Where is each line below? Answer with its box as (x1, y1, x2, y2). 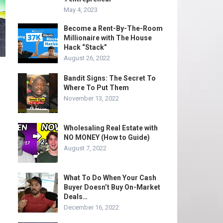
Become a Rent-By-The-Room (64, 24, 163, 32)
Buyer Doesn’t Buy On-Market (64, 183, 160, 191)
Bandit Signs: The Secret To (64, 74, 156, 82)
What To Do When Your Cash (64, 174, 156, 182)
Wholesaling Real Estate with (64, 124, 158, 132)
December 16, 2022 (64, 204, 119, 211)
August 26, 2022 (64, 54, 110, 62)
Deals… (64, 193, 88, 201)
